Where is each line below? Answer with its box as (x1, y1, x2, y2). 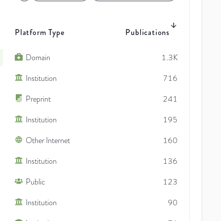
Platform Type (15, 26, 65, 38)
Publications (125, 26, 170, 38)
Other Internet (26, 135, 70, 146)
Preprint (26, 93, 51, 105)
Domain (26, 52, 50, 63)
